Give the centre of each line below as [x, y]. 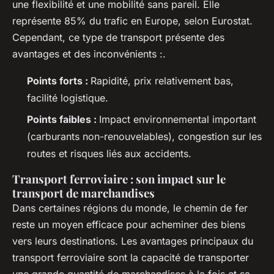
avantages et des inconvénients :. [89, 54]
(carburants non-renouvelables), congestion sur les [144, 136]
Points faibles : [63, 119]
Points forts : [59, 81]
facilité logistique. [68, 98]
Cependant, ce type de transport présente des [118, 38]
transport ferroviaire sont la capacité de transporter [131, 257]
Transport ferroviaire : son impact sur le [119, 179]
